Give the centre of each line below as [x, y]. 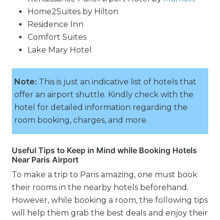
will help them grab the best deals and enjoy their [110, 213]
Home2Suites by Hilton [73, 12]
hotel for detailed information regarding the [101, 107]
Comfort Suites [57, 37]
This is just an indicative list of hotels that [118, 82]
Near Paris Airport [45, 160]
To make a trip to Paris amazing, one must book [105, 175]
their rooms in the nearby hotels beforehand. [100, 187]
